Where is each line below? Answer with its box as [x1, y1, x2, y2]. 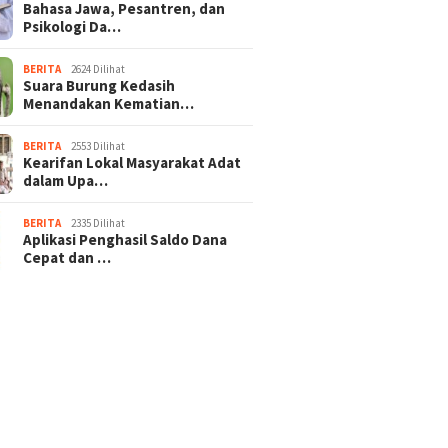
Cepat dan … [23, 247, 112, 267]
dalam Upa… [23, 170, 109, 190]
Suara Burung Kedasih [23, 75, 176, 95]
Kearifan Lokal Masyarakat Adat [23, 152, 242, 172]
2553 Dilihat [71, 138, 126, 153]
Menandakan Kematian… [23, 93, 195, 113]
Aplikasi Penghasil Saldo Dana [23, 229, 228, 249]
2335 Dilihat [71, 215, 126, 230]
